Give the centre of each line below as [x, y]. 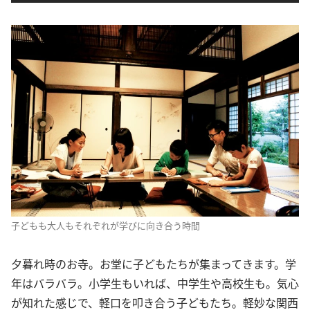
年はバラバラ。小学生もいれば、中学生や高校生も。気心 [155, 283]
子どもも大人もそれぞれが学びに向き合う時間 [106, 226]
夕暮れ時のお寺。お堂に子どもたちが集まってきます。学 [154, 264]
